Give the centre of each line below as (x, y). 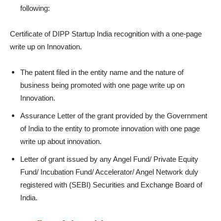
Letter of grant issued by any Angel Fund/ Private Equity (109, 159)
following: (35, 8)
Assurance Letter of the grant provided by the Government (114, 116)
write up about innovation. (61, 142)
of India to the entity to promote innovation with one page (110, 129)
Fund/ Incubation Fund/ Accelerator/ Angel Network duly (109, 172)
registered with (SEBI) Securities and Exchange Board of (111, 185)
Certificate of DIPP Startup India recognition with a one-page (106, 34)
